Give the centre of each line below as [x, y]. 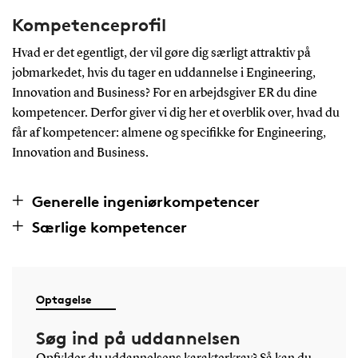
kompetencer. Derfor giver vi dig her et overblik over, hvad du [175, 113]
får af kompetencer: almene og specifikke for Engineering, [169, 133]
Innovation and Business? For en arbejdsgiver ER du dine [164, 93]
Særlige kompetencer [109, 227]
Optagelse [63, 299]
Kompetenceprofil [89, 24]
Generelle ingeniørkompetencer [145, 201]
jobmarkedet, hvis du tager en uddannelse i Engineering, [163, 73]
